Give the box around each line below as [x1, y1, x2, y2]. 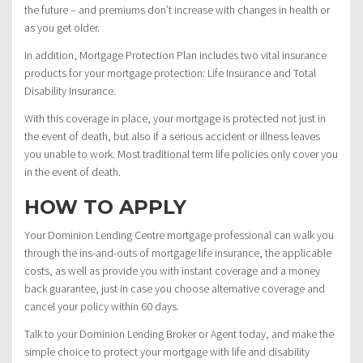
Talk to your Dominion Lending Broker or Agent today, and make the [24, 327, 334, 342]
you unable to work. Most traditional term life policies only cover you [24, 147, 338, 162]
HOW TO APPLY [24, 195, 186, 220]
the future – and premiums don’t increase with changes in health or [24, 2, 330, 18]
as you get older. [24, 20, 100, 36]
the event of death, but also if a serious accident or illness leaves [24, 129, 320, 144]
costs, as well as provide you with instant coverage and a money [24, 263, 320, 279]
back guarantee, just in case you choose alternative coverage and [24, 281, 325, 297]
